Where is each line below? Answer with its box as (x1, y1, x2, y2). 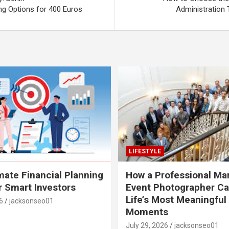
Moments (126, 205, 168, 218)
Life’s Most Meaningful (126, 193, 226, 205)
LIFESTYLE (129, 147, 161, 155)
